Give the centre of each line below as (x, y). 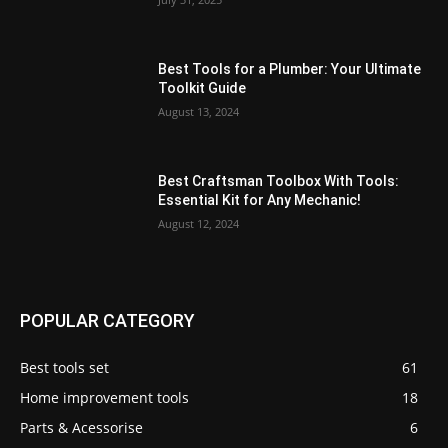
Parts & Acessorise (81, 428)
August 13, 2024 (199, 112)
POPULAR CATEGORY (107, 321)
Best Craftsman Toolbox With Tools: (279, 180)
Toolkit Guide (202, 88)
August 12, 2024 (199, 223)
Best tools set (64, 368)
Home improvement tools (104, 398)
